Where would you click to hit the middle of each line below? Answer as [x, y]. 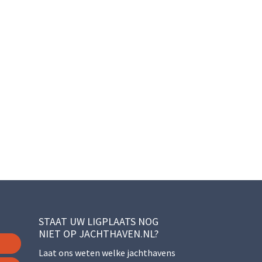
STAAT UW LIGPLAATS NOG [99, 221]
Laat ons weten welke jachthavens [107, 252]
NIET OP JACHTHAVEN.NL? [99, 233]
